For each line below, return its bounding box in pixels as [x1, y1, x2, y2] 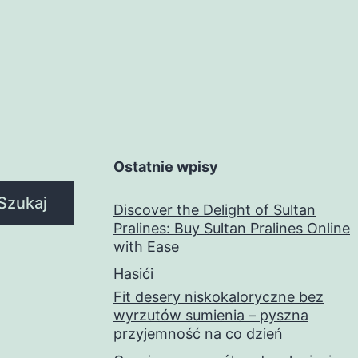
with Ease [113, 238, 179, 256]
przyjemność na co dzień [113, 325, 283, 343]
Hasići [113, 265, 153, 283]
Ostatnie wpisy [113, 158, 218, 176]
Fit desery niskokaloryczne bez [113, 288, 324, 306]
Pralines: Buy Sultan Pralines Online [113, 220, 350, 237]
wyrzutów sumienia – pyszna [113, 307, 308, 324]
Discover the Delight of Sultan [113, 201, 316, 219]
